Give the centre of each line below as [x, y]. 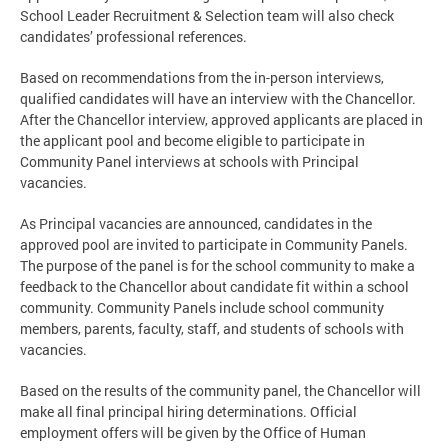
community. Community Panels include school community [202, 307]
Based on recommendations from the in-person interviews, [202, 77]
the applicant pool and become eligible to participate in [192, 140]
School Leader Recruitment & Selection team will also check [207, 15]
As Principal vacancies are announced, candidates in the [196, 223]
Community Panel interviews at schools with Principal [189, 161]
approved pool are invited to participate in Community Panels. [214, 244]
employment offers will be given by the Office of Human [193, 432]
